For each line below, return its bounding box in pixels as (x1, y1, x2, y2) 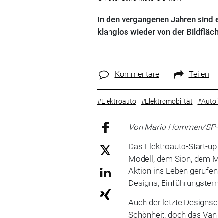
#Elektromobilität (141, 97, 193, 105)
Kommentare (114, 70, 159, 79)
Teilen (188, 70, 209, 79)
